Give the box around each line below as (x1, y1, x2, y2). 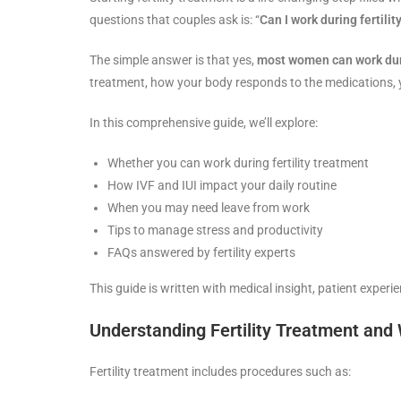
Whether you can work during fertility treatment (107, 155, 369, 170)
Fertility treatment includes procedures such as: (90, 363, 351, 379)
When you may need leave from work (107, 200, 310, 215)
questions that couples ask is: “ (90, 12, 260, 27)
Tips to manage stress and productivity (107, 222, 323, 237)
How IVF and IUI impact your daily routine (107, 177, 337, 192)
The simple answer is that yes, (90, 52, 257, 67)
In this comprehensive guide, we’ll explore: (90, 115, 318, 130)
